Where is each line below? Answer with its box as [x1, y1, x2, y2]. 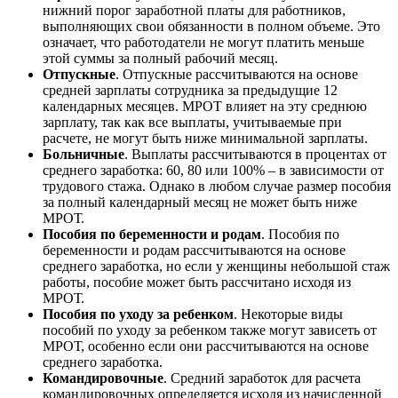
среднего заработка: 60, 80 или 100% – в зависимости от [43, 163, 384, 179]
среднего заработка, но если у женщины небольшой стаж [43, 259, 390, 275]
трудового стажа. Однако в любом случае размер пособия [43, 179, 391, 195]
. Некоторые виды [234, 306, 343, 322]
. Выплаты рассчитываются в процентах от [124, 147, 386, 163]
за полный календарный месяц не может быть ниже [43, 195, 357, 211]
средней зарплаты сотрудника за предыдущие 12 [43, 83, 338, 99]
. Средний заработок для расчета [163, 370, 361, 386]
